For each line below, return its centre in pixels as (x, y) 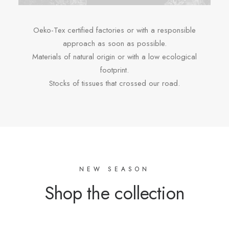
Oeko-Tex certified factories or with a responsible (114, 30)
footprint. (114, 70)
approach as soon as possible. (114, 43)
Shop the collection (114, 193)
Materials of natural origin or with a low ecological (114, 57)
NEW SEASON (114, 169)
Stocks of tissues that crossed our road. (114, 83)
